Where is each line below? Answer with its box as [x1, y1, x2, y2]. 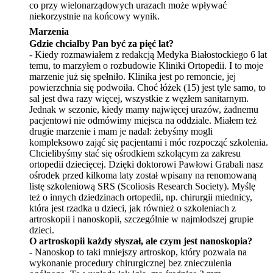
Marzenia [29, 26, 69, 37]
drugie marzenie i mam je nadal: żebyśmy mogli [29, 126, 213, 136]
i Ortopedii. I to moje [183, 60, 263, 71]
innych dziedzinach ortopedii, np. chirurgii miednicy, [50, 191, 252, 202]
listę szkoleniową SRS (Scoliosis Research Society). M [29, 180, 240, 191]
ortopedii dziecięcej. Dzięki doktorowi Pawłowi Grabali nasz [29, 158, 263, 169]
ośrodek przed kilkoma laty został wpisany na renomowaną [29, 169, 257, 180]
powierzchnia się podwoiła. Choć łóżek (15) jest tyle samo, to [29, 82, 266, 93]
